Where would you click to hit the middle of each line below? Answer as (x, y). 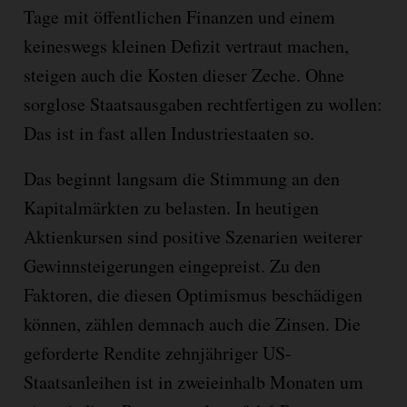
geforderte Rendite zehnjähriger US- (157, 353)
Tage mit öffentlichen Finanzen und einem (179, 17)
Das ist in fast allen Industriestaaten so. (169, 134)
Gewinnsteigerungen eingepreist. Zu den (172, 266)
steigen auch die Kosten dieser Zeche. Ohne (184, 75)
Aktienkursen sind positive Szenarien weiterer (193, 237)
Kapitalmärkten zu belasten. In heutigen (171, 208)
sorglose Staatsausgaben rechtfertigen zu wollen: (203, 104)
